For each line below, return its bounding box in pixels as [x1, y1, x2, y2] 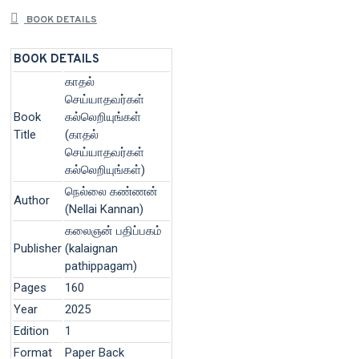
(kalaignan [65, 240, 118, 256]
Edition [14, 323, 49, 338]
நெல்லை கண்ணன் [65, 184, 158, 199]
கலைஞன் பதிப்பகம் [65, 223, 162, 238]
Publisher [14, 240, 62, 256]
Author [14, 192, 50, 208]
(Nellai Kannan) [65, 201, 143, 216]
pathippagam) [65, 258, 137, 273]
